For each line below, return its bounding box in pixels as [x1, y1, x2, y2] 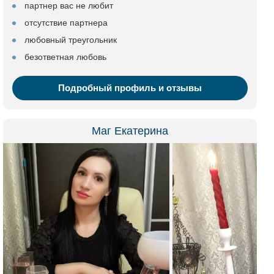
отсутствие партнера [24, 18, 108, 28]
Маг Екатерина [92, 125, 168, 137]
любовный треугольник [24, 35, 117, 45]
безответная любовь [24, 52, 106, 62]
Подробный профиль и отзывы [58, 83, 202, 93]
